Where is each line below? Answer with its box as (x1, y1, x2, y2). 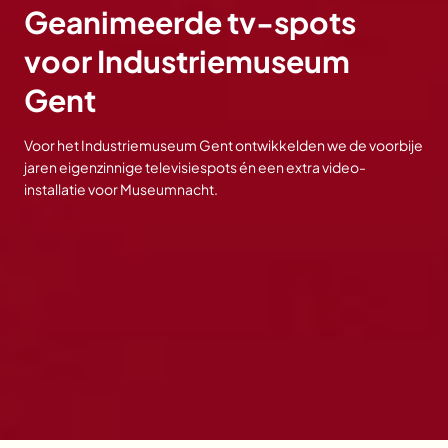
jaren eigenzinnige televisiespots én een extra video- (24, 158, 366, 176)
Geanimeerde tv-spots (24, 3, 356, 41)
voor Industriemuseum (24, 42, 350, 80)
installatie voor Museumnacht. (24, 180, 218, 198)
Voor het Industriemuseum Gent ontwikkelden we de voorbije (24, 136, 423, 154)
